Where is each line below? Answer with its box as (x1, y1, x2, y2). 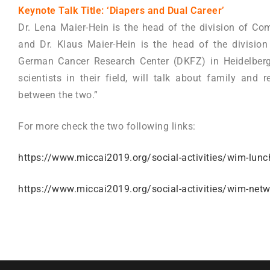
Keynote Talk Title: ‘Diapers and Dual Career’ (18, 5, 225, 17)
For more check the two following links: (18, 121, 196, 133)
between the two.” (18, 89, 98, 101)
